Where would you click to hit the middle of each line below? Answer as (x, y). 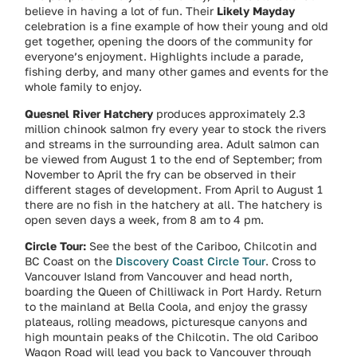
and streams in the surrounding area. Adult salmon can (173, 143)
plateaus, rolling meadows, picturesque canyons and (167, 322)
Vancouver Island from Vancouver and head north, (159, 277)
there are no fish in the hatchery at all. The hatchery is (174, 204)
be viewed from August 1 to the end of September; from (174, 159)
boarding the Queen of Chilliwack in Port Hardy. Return (174, 292)
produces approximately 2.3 (229, 113)
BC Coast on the (71, 261)
